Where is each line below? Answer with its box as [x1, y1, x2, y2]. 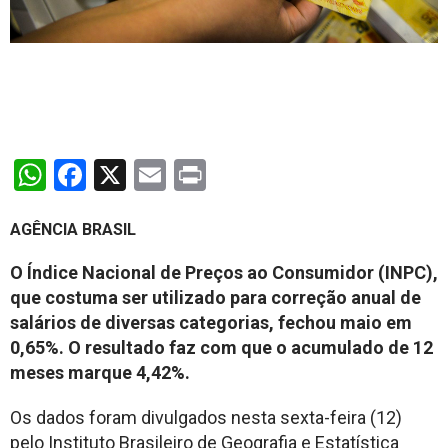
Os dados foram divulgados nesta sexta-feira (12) [10, 406, 402, 428]
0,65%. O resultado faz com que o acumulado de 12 [10, 336, 433, 358]
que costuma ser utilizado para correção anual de [10, 286, 421, 308]
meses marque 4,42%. [10, 361, 190, 383]
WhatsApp [46, 155, 190, 194]
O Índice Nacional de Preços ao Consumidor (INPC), [10, 261, 438, 283]
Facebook [86, 155, 219, 194]
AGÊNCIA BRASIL [10, 219, 136, 239]
